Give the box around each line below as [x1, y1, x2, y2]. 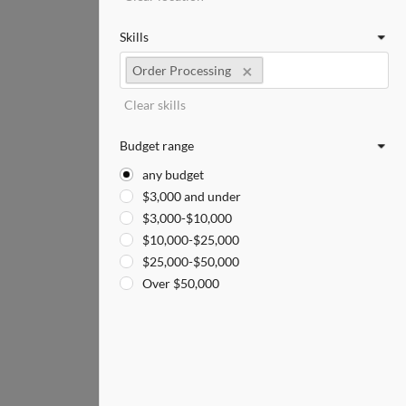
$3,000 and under [142, 188, 242, 205]
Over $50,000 [142, 275, 220, 292]
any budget [142, 167, 205, 183]
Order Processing [131, 63, 231, 79]
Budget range [119, 138, 194, 154]
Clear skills [123, 97, 186, 113]
